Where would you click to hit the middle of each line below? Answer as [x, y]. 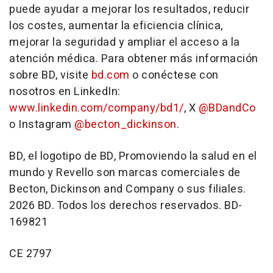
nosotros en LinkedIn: [65, 92]
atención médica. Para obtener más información [134, 59]
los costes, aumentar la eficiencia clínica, [116, 26]
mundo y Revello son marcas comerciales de [125, 173]
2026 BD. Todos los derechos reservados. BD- [126, 206]
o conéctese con [174, 75]
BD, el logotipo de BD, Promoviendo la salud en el [133, 156]
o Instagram [42, 125]
